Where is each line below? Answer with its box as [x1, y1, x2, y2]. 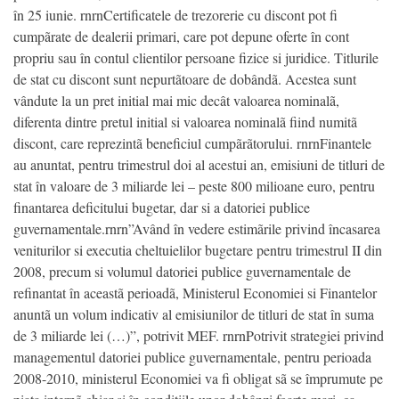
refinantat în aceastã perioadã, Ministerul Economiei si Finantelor [13, 283, 377, 303]
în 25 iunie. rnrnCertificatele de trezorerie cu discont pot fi [13, 5, 338, 25]
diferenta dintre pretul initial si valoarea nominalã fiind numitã [13, 112, 357, 132]
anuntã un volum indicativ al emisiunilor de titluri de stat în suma [13, 305, 374, 324]
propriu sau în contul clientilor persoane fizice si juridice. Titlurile [13, 48, 379, 68]
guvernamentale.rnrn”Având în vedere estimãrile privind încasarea [13, 219, 380, 239]
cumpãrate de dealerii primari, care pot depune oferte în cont [13, 27, 349, 46]
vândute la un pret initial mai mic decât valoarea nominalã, [13, 91, 339, 110]
